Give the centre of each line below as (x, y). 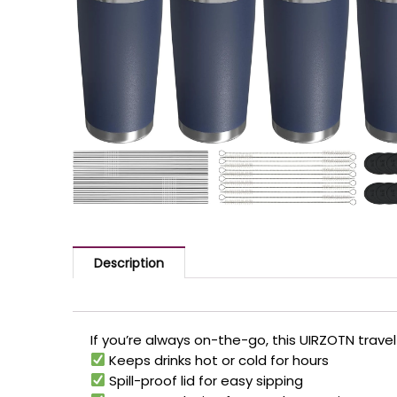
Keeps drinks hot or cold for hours (218, 360)
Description (129, 264)
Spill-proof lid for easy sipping (205, 380)
